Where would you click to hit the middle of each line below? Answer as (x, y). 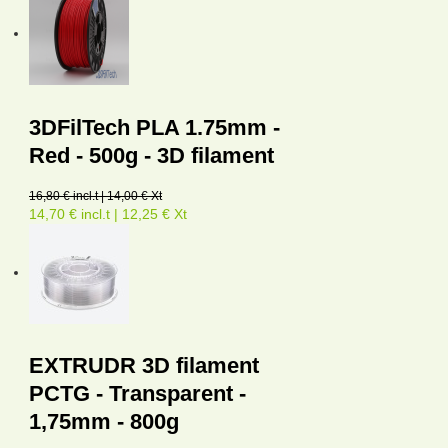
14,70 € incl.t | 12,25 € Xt (108, 213)
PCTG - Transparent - (137, 394)
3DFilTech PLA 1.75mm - (154, 127)
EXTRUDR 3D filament (144, 366)
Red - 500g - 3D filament (151, 155)
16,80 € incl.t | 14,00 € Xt (95, 195)
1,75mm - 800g (104, 422)
